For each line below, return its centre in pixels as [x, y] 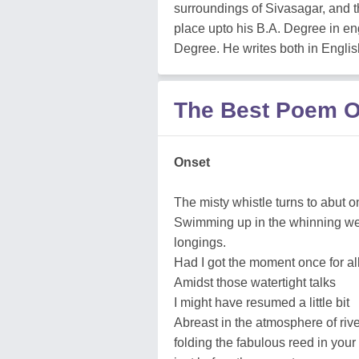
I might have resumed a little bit [262, 303]
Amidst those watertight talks [255, 282]
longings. [200, 242]
